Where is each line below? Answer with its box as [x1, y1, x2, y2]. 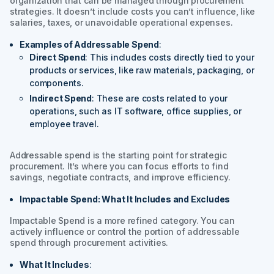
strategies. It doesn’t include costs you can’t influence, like [10, 6, 256, 17]
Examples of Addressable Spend [20, 39, 159, 50]
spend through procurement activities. [10, 237, 169, 248]
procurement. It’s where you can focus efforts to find [10, 160, 229, 171]
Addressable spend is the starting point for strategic [10, 149, 227, 160]
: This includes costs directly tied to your [85, 51, 254, 62]
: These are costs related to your [92, 92, 228, 103]
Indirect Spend [29, 92, 92, 103]
